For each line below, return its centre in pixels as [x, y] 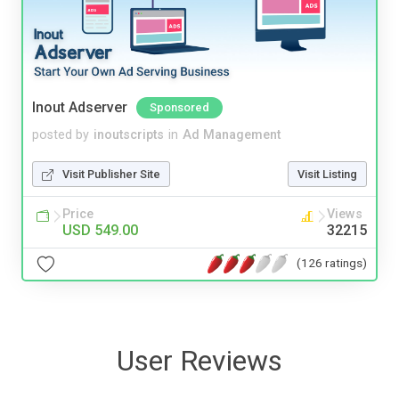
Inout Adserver [80, 107]
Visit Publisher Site [111, 174]
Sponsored [179, 107]
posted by [61, 134]
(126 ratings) [332, 263]
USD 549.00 [100, 230]
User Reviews [199, 360]
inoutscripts [129, 134]
